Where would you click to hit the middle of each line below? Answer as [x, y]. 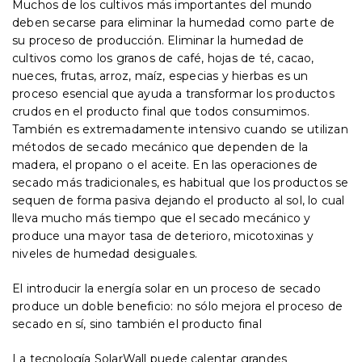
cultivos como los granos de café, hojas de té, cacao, [163, 58]
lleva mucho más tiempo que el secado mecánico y [162, 218]
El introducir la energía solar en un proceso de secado [166, 288]
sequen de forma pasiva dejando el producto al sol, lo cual [179, 200]
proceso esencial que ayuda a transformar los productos [173, 94]
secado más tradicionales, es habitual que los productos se [181, 183]
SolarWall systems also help [161, 29]
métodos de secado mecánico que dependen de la [160, 147]
